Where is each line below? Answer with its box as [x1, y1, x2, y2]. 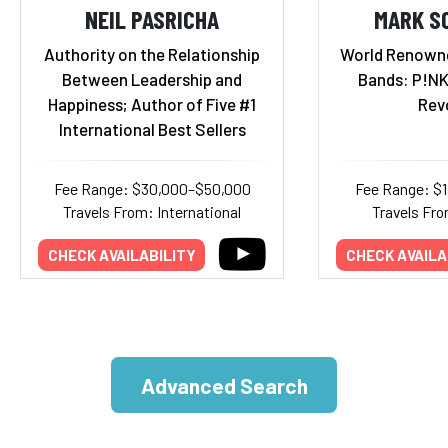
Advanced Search [140, 372, 308, 398]
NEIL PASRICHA [85, 2, 219, 34]
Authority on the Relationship [44, 44, 260, 64]
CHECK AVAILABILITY [47, 245, 196, 264]
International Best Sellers [58, 119, 246, 139]
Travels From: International [63, 202, 241, 221]
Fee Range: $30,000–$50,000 [53, 179, 251, 198]
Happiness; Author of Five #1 [48, 94, 256, 114]
